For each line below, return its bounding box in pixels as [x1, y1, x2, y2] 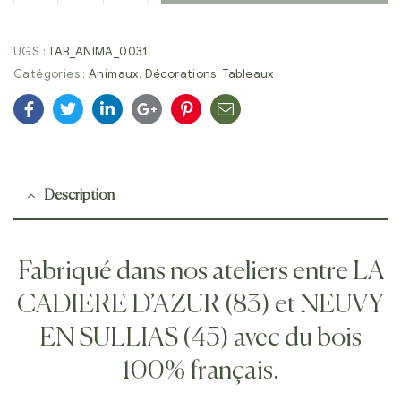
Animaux [89, 65, 139, 81]
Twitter [66, 113, 120, 133]
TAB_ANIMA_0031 [47, 43, 148, 59]
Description [44, 188, 115, 203]
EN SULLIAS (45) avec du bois [39, 324, 362, 352]
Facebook [27, 113, 101, 133]
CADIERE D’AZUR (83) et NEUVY [17, 291, 384, 319]
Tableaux [221, 65, 274, 81]
